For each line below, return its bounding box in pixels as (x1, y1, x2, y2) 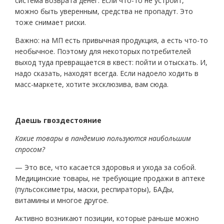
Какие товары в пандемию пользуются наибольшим (15, 133, 191, 143)
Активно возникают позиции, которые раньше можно (15, 213, 199, 223)
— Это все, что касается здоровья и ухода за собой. (15, 162, 196, 172)
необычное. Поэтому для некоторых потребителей (15, 46, 191, 56)
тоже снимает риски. (15, 17, 86, 27)
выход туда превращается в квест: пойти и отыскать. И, (15, 57, 207, 67)
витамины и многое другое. (15, 195, 108, 205)
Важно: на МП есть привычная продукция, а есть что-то (15, 35, 208, 45)
